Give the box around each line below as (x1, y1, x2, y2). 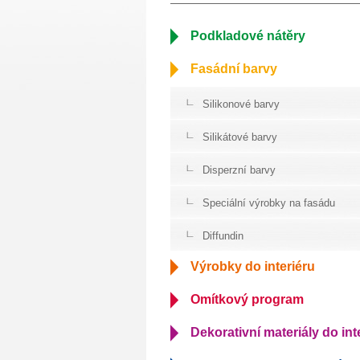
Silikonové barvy (202, 98, 280, 110)
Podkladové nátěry (190, 29, 305, 43)
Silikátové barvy (202, 131, 277, 143)
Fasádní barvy (190, 62, 277, 76)
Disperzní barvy (202, 164, 276, 176)
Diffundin (202, 230, 243, 242)
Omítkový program (190, 292, 304, 306)
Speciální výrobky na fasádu (202, 197, 335, 209)
